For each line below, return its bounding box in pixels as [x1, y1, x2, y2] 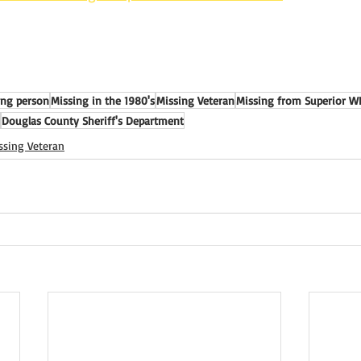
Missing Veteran [156, 93, 234, 107]
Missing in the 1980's [51, 93, 155, 107]
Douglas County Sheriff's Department [2, 114, 184, 127]
